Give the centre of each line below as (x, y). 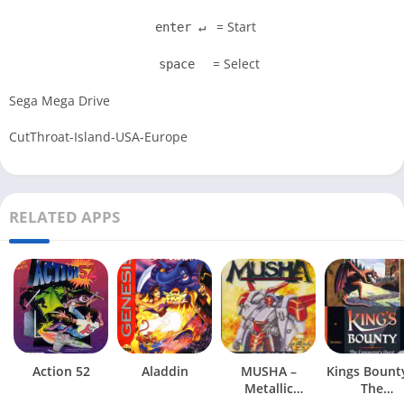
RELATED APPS (64, 216)
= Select (234, 63)
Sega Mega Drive (60, 100)
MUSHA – (268, 371)
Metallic (268, 388)
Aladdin (165, 371)
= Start (234, 26)
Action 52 (61, 371)
